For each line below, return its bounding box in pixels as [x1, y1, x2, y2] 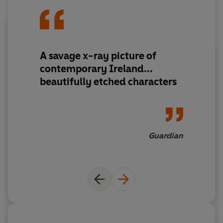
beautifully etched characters [40, 76, 177, 88]
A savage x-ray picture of [40, 50, 156, 62]
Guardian [148, 130, 183, 140]
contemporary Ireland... [40, 63, 153, 75]
